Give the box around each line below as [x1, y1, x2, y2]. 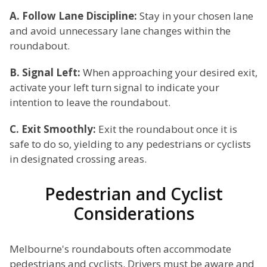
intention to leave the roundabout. [10, 95, 170, 110]
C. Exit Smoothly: [10, 122, 96, 136]
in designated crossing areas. [10, 152, 147, 166]
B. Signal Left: [10, 66, 80, 80]
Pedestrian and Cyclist [44, 182, 223, 206]
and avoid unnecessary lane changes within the [10, 24, 231, 38]
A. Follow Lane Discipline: [10, 9, 137, 23]
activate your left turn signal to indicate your [10, 80, 219, 95]
